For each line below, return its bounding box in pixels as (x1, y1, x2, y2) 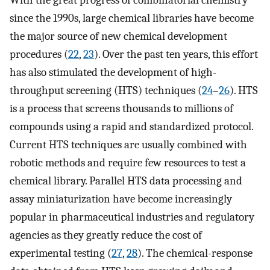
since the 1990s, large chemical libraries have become (10, 11, 254, 25)
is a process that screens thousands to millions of (10, 102, 233, 116)
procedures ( (10, 48, 68, 61)
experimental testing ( (10, 246, 111, 260)
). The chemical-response (137, 246, 253, 260)
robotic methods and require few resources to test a (10, 156, 246, 170)
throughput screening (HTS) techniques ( (10, 84, 202, 98)
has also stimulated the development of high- (10, 66, 216, 80)
